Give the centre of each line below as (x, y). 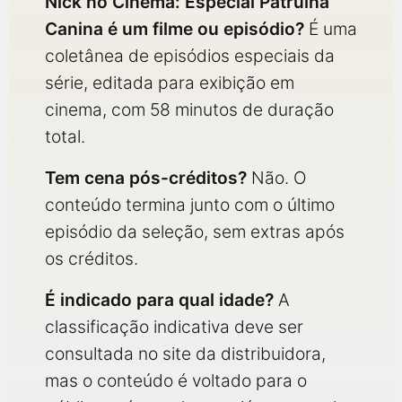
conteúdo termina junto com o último (190, 205)
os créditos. (92, 258)
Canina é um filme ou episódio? (175, 29)
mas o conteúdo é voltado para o (176, 380)
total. (65, 136)
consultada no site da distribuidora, (185, 354)
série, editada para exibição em (170, 83)
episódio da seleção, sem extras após (195, 232)
